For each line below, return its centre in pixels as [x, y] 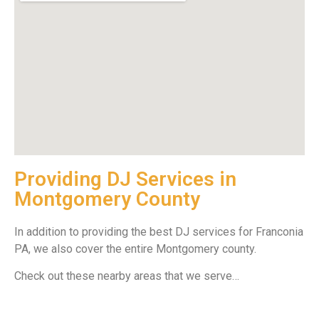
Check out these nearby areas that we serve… [127, 276]
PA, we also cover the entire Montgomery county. [135, 249]
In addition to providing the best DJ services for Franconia [159, 232]
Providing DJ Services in [125, 179]
